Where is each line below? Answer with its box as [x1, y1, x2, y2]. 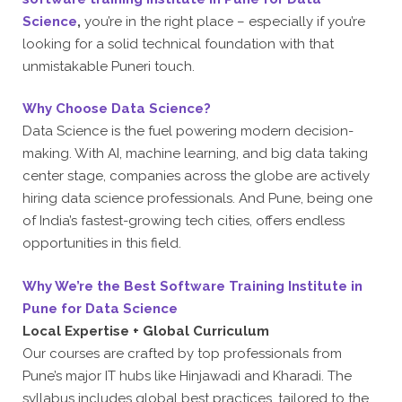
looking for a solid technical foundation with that [22, 35, 334, 52]
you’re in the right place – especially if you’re [81, 13, 365, 30]
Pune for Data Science [22, 300, 178, 317]
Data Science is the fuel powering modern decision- [22, 123, 354, 139]
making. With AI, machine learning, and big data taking [22, 145, 368, 162]
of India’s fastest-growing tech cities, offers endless [22, 213, 345, 229]
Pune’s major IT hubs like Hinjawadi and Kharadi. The [22, 367, 352, 384]
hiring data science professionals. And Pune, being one [22, 190, 372, 206]
